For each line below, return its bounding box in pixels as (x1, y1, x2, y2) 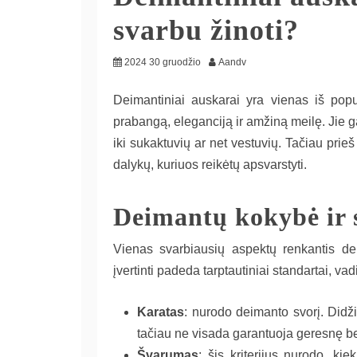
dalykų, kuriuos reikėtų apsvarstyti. (113, 158, 307, 172)
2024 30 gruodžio (124, 57, 201, 69)
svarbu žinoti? (113, 14, 299, 47)
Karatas (137, 305, 184, 320)
